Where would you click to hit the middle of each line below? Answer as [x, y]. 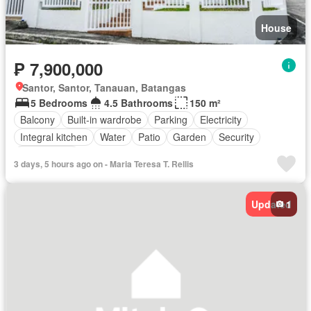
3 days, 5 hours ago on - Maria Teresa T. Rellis [104, 163]
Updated [271, 204]
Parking [171, 120]
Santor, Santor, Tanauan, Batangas [104, 87]
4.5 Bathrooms [138, 102]
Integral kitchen [54, 137]
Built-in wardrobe [104, 120]
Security [236, 137]
